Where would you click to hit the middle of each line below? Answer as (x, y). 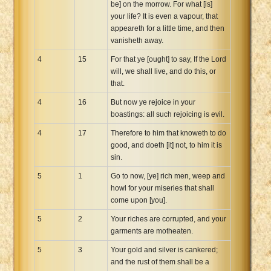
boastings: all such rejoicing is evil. (168, 114)
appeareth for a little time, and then (168, 28)
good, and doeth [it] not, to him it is (166, 145)
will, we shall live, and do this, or (163, 71)
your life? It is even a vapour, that (164, 16)
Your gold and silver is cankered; (164, 250)
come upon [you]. (139, 200)
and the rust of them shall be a (160, 262)
